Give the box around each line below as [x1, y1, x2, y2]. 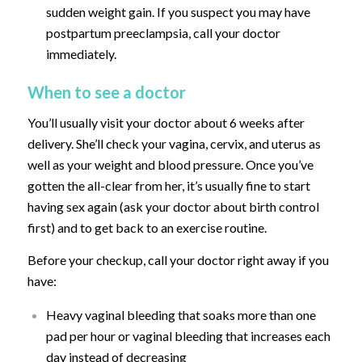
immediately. [45, 46, 116, 62]
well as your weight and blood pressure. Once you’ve [27, 157, 314, 173]
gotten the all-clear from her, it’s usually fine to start [27, 178, 310, 194]
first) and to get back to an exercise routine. [27, 220, 267, 236]
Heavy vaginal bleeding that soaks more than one [45, 307, 316, 323]
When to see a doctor [27, 82, 186, 103]
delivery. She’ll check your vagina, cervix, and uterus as [27, 136, 321, 152]
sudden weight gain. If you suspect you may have [45, 4, 310, 20]
